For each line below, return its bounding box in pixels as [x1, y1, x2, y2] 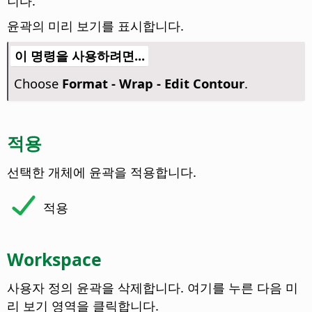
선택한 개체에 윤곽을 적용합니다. [7, 162, 196, 180]
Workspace [7, 247, 102, 271]
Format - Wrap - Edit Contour [61, 75, 244, 93]
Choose [13, 75, 62, 93]
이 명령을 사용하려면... [14, 47, 145, 65]
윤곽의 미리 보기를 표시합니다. [7, 17, 184, 35]
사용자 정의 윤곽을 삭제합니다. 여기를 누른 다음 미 [7, 278, 298, 296]
